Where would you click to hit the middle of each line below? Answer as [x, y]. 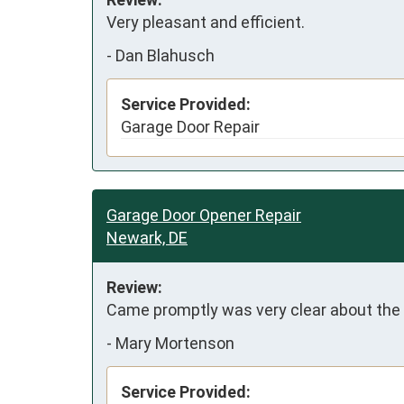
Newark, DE [147, 237]
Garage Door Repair [190, 126]
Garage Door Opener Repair [204, 215]
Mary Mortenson [175, 344]
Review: [134, 287]
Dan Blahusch [165, 56]
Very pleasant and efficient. [206, 22]
